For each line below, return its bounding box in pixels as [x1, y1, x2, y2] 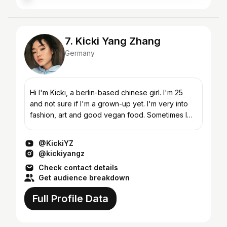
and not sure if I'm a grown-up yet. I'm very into [30, 99, 188, 108]
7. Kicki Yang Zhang [65, 35, 161, 47]
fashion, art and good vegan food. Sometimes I [30, 110, 187, 119]
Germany [65, 49, 95, 57]
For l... [30, 133, 49, 141]
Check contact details [39, 163, 118, 172]
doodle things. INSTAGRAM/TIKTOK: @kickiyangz [30, 122, 80, 130]
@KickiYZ [39, 139, 73, 147]
